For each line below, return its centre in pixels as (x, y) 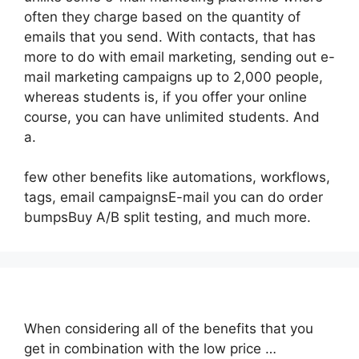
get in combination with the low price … (150, 349)
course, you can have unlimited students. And (172, 117)
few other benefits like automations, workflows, (177, 177)
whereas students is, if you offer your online (165, 97)
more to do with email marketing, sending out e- (179, 56)
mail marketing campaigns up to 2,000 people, (173, 77)
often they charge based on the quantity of (162, 16)
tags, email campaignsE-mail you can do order (173, 197)
